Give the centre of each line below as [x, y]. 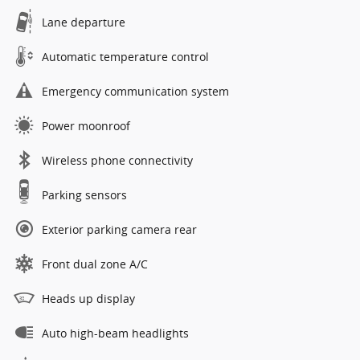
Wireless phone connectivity [117, 160]
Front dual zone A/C [95, 264]
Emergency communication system [135, 91]
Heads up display [88, 298]
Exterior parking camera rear [119, 229]
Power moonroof [86, 125]
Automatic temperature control [125, 56]
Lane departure [84, 22]
